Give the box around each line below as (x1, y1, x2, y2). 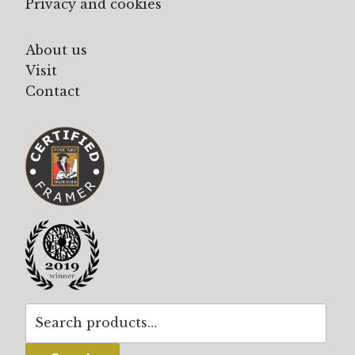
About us (25, 41, 87, 58)
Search (25, 304, 74, 321)
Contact (25, 82, 80, 99)
